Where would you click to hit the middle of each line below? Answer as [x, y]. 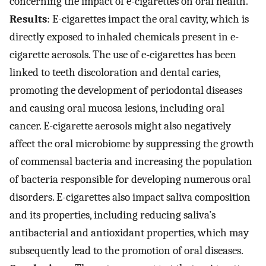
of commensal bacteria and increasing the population [131, 162]
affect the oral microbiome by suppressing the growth [132, 144]
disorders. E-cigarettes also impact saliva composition [130, 197]
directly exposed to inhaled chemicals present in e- [124, 37]
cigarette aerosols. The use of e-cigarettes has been [123, 55]
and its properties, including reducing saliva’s [113, 215]
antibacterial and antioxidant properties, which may [129, 233]
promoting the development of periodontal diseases [126, 91]
